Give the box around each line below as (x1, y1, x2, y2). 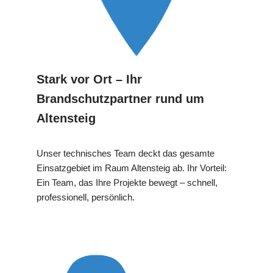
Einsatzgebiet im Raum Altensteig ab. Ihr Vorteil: (37, 162, 227, 173)
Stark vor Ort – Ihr (37, 72, 142, 86)
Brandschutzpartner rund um (37, 91, 204, 105)
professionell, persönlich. (37, 191, 135, 202)
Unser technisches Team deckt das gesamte (37, 147, 214, 158)
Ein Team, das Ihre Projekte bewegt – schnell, (37, 177, 218, 188)
